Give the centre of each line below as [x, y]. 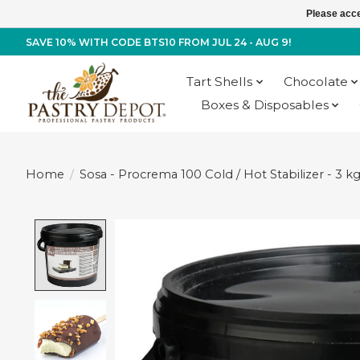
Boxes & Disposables [264, 105]
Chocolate [315, 82]
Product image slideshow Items [228, 228]
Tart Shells [220, 82]
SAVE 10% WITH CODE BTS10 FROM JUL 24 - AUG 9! [158, 42]
